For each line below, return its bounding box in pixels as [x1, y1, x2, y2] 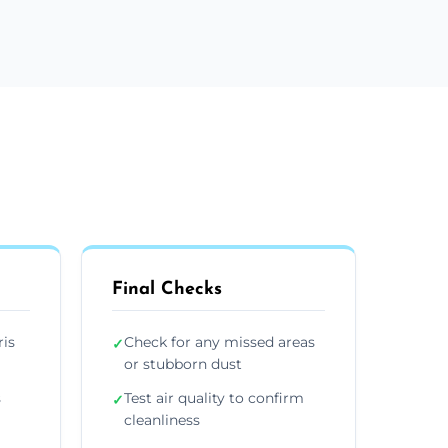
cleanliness [124, 410, 200, 429]
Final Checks [112, 279, 222, 299]
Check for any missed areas [124, 332, 315, 351]
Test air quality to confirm [124, 388, 304, 407]
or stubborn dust [124, 354, 242, 373]
